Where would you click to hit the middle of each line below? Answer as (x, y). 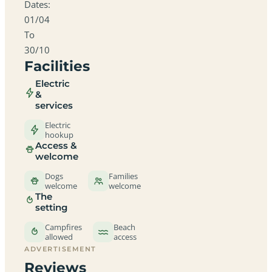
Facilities (57, 66)
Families (123, 176)
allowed (59, 236)
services (54, 105)
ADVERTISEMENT (61, 249)
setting (51, 207)
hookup (59, 134)
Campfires (63, 227)
